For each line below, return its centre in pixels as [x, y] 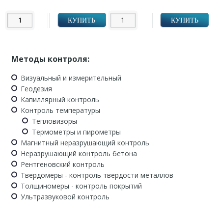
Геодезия [37, 88]
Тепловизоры [54, 121]
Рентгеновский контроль [63, 164]
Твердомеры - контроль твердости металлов [97, 175]
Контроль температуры [61, 110]
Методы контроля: [50, 59]
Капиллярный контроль [60, 99]
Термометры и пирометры [76, 132]
